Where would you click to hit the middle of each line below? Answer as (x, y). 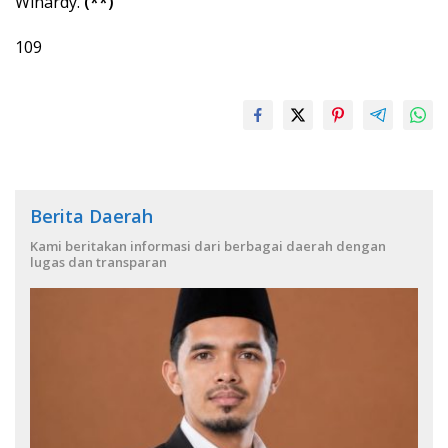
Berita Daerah (91, 215)
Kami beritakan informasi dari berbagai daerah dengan (208, 245)
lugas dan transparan (98, 261)
